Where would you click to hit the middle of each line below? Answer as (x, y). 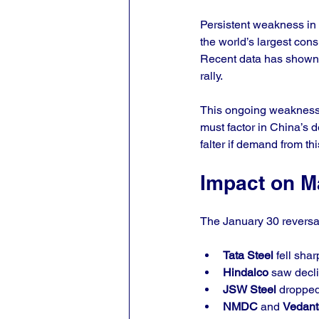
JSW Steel (250, 289)
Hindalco (246, 272)
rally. (211, 76)
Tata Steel (248, 255)
